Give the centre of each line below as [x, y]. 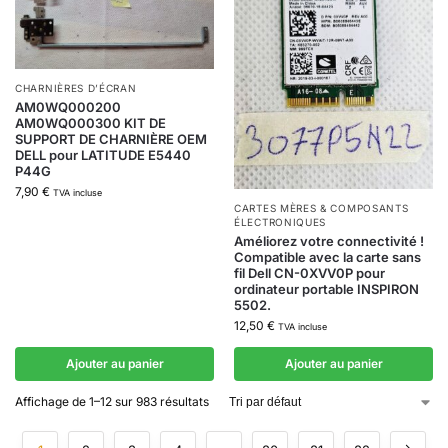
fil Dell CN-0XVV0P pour [309, 272]
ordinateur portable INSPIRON [326, 288]
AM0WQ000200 [68, 107]
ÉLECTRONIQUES [280, 221]
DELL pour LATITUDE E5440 [103, 155]
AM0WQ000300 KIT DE [90, 123]
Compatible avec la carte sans [327, 256]
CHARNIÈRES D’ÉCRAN [76, 88]
